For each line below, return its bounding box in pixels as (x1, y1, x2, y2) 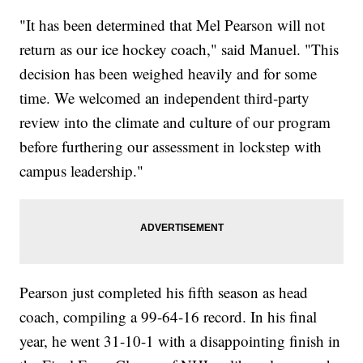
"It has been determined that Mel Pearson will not (19, 14, 326, 35)
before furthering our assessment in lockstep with (19, 135, 322, 156)
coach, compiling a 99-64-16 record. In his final (19, 305, 318, 327)
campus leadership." (19, 160, 144, 181)
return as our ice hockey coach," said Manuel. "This (19, 38, 340, 59)
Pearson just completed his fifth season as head (19, 281, 309, 302)
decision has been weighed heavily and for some (19, 62, 318, 83)
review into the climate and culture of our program (19, 111, 331, 132)
